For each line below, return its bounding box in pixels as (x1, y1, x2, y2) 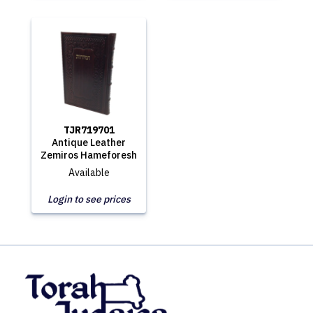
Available (68, 166, 110, 179)
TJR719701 (63, 124, 115, 136)
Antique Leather (52, 136, 126, 149)
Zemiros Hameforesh (41, 149, 137, 161)
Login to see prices (47, 193, 131, 205)
